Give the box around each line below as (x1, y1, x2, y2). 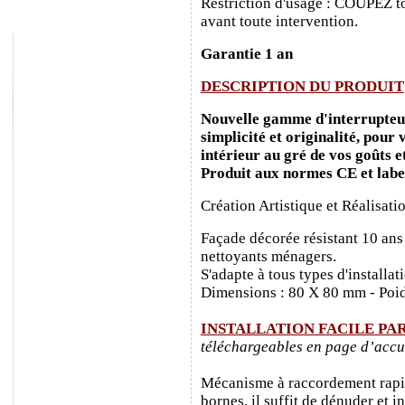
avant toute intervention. (200, 12, 358, 30)
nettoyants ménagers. (200, 247, 336, 265)
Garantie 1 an (200, 44, 293, 62)
